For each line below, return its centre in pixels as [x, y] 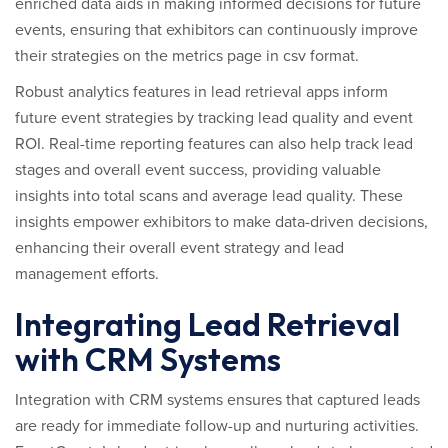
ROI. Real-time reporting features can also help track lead [214, 144]
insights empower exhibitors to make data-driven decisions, [221, 222]
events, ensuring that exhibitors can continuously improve [216, 30]
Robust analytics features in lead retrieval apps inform [201, 92]
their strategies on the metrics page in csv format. [187, 56]
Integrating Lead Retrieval [207, 324]
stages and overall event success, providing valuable [198, 170]
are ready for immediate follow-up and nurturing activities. [217, 426]
